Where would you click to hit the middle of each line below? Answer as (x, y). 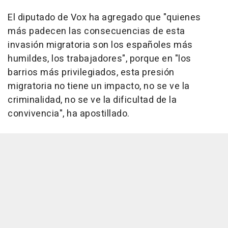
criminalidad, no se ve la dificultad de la (92, 100)
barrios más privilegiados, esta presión (91, 73)
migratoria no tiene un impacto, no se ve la (99, 87)
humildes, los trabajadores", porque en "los (99, 59)
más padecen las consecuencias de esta (96, 32)
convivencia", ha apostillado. (69, 114)
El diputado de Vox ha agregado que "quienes (104, 18)
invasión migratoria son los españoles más (100, 45)
